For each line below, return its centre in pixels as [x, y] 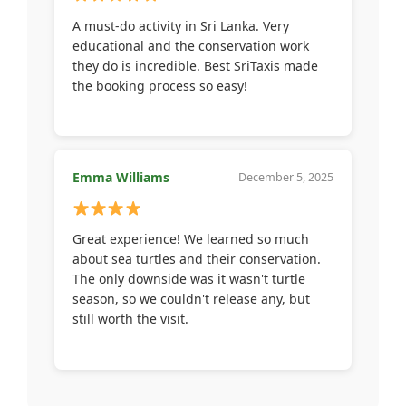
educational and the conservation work [191, 45]
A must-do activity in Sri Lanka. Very [181, 25]
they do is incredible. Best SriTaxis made [195, 65]
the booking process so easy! [160, 85]
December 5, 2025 [286, 178]
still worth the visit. [130, 319]
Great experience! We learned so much [191, 239]
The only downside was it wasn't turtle [189, 279]
